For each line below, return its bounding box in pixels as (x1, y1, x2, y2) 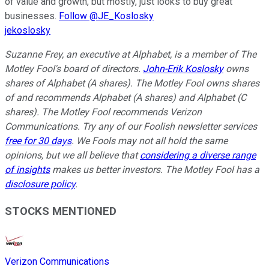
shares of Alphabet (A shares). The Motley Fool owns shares (5, 77, 259, 89)
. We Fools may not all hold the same (71, 135, 228, 147)
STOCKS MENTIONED (5, 204, 116, 218)
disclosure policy (5, 178, 75, 190)
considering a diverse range (140, 150, 256, 162)
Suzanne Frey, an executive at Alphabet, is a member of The (5, 49, 256, 61)
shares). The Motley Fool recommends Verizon (5, 106, 202, 118)
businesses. (5, 10, 59, 22)
